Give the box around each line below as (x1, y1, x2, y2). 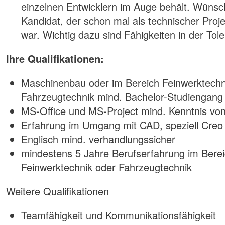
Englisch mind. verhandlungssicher (21, 132, 175, 146)
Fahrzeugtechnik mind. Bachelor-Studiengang (21, 89, 223, 104)
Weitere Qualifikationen (6, 184, 109, 198)
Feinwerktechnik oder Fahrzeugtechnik (21, 160, 192, 174)
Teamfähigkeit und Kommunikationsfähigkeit (21, 208, 216, 222)
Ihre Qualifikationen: (6, 51, 104, 66)
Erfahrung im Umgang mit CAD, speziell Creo (21, 118, 223, 132)
